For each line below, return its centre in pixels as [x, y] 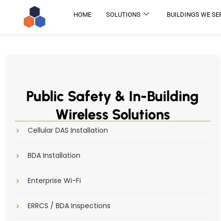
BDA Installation [54, 155]
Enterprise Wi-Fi [54, 181]
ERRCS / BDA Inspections [69, 206]
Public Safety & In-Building [113, 96]
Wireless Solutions [112, 114]
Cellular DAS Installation [68, 130]
